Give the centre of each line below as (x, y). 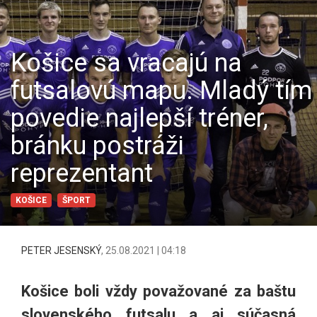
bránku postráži (97, 146)
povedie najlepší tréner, (139, 119)
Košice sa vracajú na (126, 63)
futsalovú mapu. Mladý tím (161, 91)
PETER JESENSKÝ (61, 251)
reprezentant (82, 174)
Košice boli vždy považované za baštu (158, 292)
